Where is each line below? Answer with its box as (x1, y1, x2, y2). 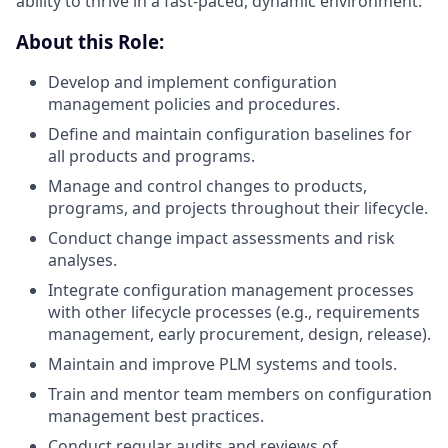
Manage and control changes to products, (48, 175, 367, 198)
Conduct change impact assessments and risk (48, 227, 395, 250)
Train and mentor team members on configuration (48, 383, 432, 406)
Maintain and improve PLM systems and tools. (48, 353, 397, 376)
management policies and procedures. (48, 93, 340, 116)
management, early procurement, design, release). (48, 323, 431, 346)
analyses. (48, 249, 117, 272)
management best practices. (48, 405, 264, 428)
